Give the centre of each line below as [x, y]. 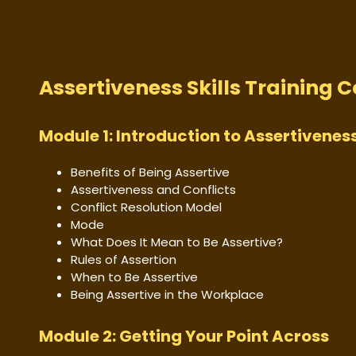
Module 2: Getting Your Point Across [184, 337]
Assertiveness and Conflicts [153, 189]
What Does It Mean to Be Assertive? [177, 242]
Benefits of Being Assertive [150, 172]
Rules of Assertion [124, 259]
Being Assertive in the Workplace [167, 294]
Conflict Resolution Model [146, 207]
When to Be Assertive [134, 277]
